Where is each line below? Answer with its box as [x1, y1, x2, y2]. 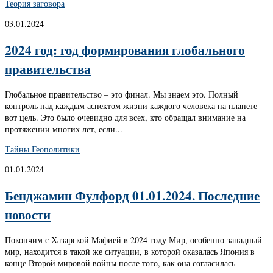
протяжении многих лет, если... [5, 123, 122, 135]
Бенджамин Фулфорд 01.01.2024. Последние [5, 185, 260, 205]
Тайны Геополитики [5, 143, 80, 155]
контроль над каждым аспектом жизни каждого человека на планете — [5, 100, 268, 112]
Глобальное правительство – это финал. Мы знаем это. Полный [5, 88, 238, 101]
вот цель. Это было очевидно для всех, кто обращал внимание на [5, 112, 246, 124]
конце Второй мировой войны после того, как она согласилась [5, 257, 235, 269]
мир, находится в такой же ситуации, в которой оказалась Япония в [5, 246, 255, 258]
